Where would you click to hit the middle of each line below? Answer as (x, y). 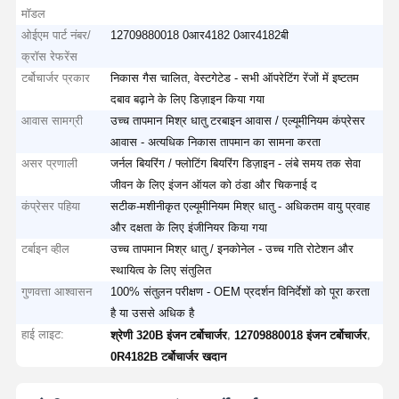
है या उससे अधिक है (153, 313)
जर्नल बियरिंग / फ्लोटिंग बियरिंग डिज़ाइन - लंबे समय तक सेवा (236, 163)
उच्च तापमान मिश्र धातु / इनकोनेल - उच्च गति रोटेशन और (232, 248)
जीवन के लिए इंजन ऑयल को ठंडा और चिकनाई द (214, 184)
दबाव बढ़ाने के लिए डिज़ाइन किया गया (188, 99)
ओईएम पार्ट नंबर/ (57, 35)
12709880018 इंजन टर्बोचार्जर (301, 335)
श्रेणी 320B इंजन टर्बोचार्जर (169, 335)
